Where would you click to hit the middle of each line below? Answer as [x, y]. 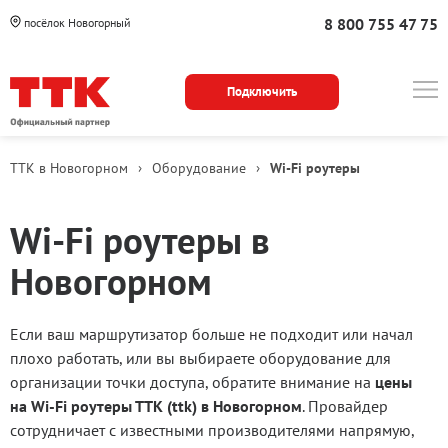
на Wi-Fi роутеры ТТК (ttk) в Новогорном [156, 406]
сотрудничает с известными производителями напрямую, [212, 430]
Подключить [261, 91]
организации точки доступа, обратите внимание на [192, 382]
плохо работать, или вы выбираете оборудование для [200, 358]
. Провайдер [345, 406]
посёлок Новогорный [76, 22]
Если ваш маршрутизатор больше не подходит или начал [211, 334]
